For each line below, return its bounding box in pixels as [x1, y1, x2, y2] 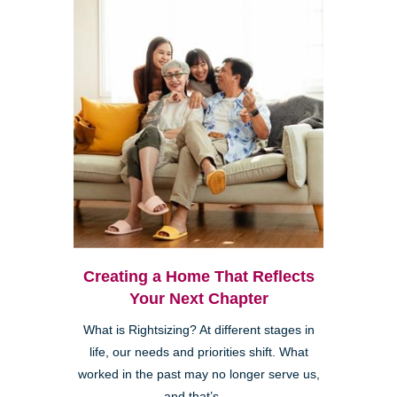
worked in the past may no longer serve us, [77, 367, 320, 381]
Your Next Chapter [128, 289, 269, 307]
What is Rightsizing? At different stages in [82, 323, 315, 337]
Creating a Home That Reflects [82, 267, 315, 285]
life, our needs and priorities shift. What [89, 345, 308, 359]
